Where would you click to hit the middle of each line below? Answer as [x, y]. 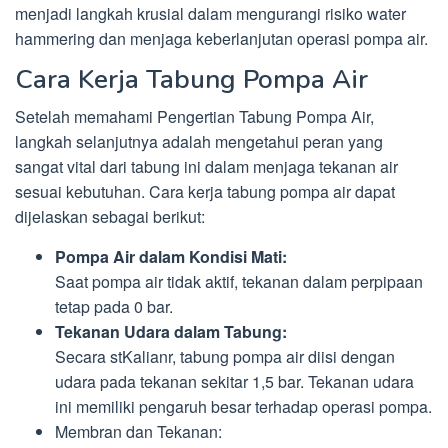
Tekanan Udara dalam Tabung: [171, 331]
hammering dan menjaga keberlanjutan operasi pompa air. [221, 38]
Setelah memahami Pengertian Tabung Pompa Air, [194, 116]
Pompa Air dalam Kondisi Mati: [171, 256]
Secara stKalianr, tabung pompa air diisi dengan [225, 356]
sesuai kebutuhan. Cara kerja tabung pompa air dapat [205, 191]
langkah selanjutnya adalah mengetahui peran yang [199, 141]
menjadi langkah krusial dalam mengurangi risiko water [210, 13]
